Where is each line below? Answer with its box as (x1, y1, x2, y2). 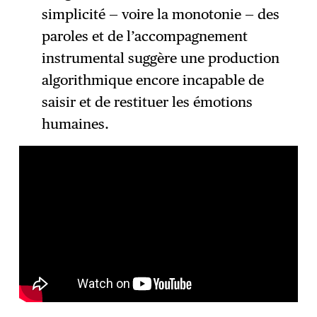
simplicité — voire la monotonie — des (41, 5, 279, 23)
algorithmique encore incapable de (41, 71, 264, 88)
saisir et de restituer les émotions (41, 93, 253, 110)
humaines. (41, 115, 109, 132)
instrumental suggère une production (41, 49, 279, 67)
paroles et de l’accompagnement (41, 27, 248, 45)
